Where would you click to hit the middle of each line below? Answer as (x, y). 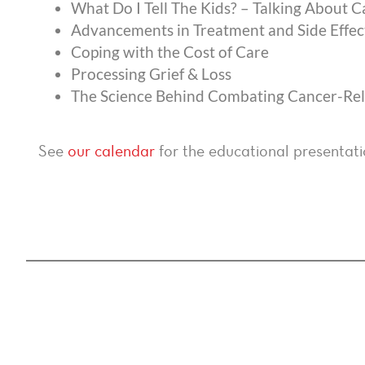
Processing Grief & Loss (151, 74)
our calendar (111, 151)
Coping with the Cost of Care (170, 52)
